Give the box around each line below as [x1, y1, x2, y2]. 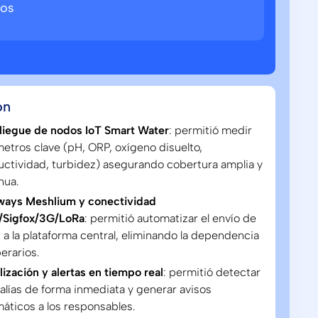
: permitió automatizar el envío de [84, 212, 257, 225]
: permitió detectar [163, 265, 261, 279]
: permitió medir [169, 124, 253, 137]
